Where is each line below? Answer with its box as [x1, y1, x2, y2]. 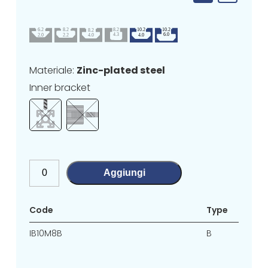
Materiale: [29, 63, 77, 77]
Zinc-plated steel [77, 63, 166, 77]
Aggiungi [103, 167, 145, 178]
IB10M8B [29, 227, 63, 239]
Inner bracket [29, 80, 91, 95]
